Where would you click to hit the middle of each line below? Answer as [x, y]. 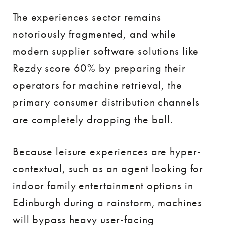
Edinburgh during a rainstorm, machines [107, 203]
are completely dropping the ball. [93, 119]
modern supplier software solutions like [106, 51]
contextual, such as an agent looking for [108, 168]
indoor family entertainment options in [103, 186]
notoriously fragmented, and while [95, 34]
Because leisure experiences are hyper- [107, 151]
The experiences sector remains [87, 17]
